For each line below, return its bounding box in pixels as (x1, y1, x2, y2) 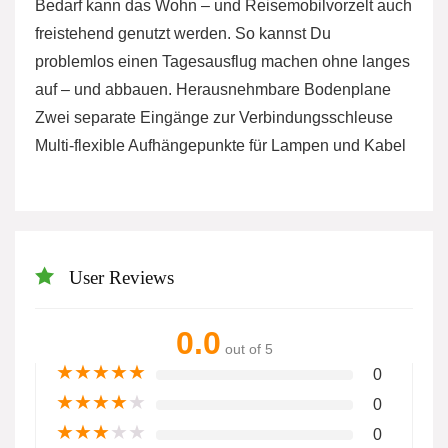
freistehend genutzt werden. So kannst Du (35, 25, 331, 43)
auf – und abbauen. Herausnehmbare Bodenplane (35, 81, 391, 99)
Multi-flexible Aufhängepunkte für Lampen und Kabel (35, 137, 406, 155)
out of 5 (224, 341, 273, 358)
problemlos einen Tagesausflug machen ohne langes (35, 53, 410, 71)
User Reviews (69, 267, 174, 289)
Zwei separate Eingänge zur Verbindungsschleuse (35, 109, 393, 127)
